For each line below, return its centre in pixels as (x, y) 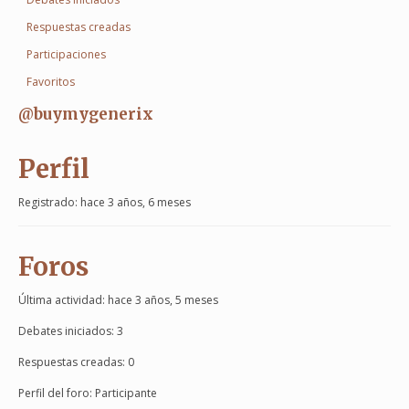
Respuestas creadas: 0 (76, 362)
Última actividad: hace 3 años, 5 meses (118, 300)
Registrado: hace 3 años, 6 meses (105, 203)
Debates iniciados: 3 (71, 331)
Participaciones (66, 54)
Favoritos (51, 82)
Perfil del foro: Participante (88, 393)
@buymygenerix (86, 114)
